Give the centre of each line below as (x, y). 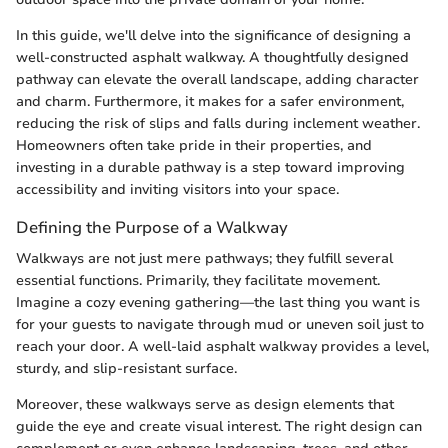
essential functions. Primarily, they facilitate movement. (198, 280)
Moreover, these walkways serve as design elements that (205, 404)
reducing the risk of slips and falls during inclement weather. (218, 123)
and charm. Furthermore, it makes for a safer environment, (210, 101)
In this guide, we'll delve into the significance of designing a (213, 35)
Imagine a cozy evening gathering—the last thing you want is (218, 302)
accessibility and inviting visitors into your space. (177, 189)
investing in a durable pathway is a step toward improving (210, 167)
